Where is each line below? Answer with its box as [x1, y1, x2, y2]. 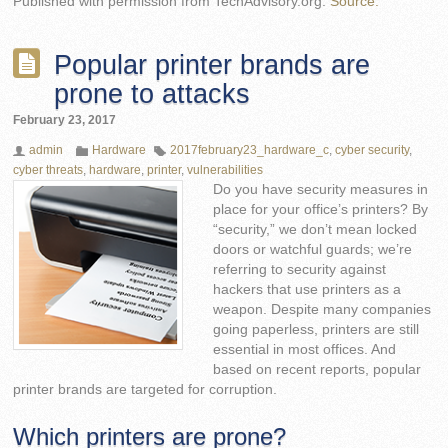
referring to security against [213, 262, 387, 278]
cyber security [335, 144, 410, 157]
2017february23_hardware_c [170, 144, 330, 157]
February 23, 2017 [13, 114, 117, 127]
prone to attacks [54, 78, 251, 110]
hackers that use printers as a [213, 282, 402, 298]
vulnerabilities [187, 164, 264, 177]
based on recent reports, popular [213, 362, 422, 378]
